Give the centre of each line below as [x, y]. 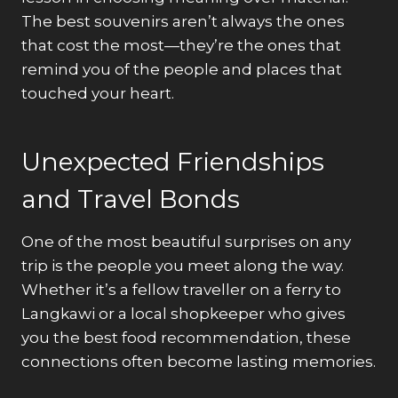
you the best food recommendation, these [186, 337]
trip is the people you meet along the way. [183, 265]
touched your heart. [98, 93]
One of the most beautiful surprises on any [186, 241]
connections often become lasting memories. [199, 361]
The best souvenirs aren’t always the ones [183, 21]
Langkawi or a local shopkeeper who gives [183, 313]
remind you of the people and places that [182, 69]
